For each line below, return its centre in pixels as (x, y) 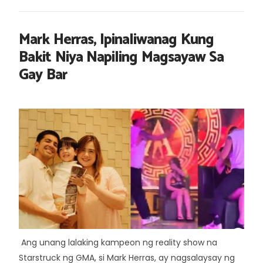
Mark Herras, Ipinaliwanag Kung (116, 40)
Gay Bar (43, 75)
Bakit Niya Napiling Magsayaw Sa (121, 58)
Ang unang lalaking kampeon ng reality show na (118, 242)
